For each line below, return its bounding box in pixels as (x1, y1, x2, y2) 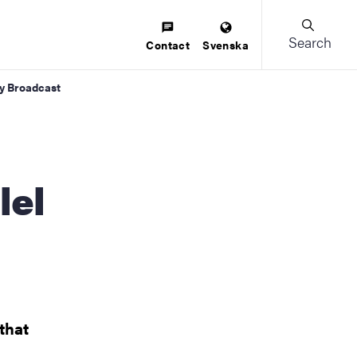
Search (288, 32, 331, 52)
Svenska (202, 36, 249, 53)
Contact (146, 36, 190, 53)
